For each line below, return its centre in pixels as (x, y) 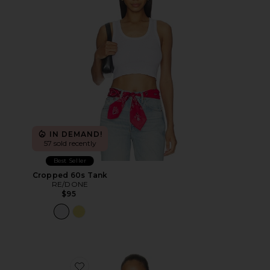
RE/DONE (70, 184)
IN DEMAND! (76, 134)
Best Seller (70, 161)
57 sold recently (70, 143)
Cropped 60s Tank (70, 175)
